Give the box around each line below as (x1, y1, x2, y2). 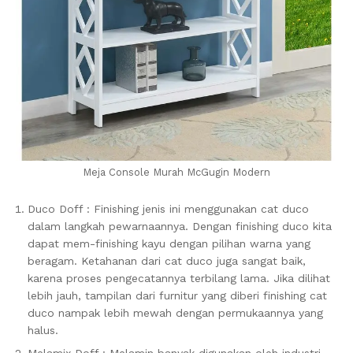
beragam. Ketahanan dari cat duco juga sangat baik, (28, 255, 306, 267)
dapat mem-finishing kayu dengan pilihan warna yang (28, 237, 310, 250)
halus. (28, 324, 58, 336)
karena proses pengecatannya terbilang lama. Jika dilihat (28, 272, 330, 284)
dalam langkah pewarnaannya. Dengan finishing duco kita (28, 220, 332, 232)
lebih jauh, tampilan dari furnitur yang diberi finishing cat (28, 289, 327, 302)
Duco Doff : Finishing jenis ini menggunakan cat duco (28, 203, 309, 215)
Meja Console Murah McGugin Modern (83, 166, 270, 178)
